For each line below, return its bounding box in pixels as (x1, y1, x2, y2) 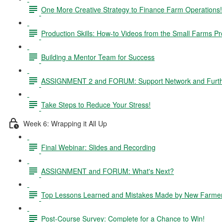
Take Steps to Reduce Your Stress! (41, 99, 151, 110)
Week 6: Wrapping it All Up (23, 118, 107, 128)
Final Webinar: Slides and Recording (41, 142, 156, 152)
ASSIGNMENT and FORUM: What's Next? (41, 166, 174, 176)
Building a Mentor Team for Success (41, 52, 155, 62)
